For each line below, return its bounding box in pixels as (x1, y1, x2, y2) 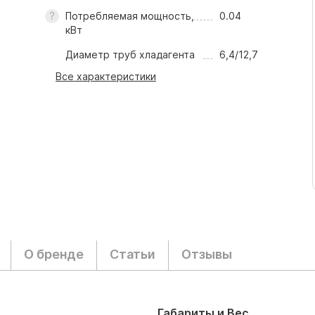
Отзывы (181, 246, 232, 262)
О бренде (24, 246, 84, 262)
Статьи (110, 246, 155, 262)
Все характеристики (56, 70, 156, 82)
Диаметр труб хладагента (65, 49, 195, 60)
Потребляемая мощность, (65, 10, 194, 22)
